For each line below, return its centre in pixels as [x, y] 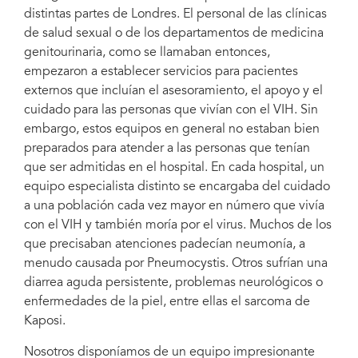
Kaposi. [45, 321]
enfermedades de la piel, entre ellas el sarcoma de [167, 302]
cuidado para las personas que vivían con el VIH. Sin [171, 110]
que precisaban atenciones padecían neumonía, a [165, 244]
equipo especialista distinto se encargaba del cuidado [177, 187]
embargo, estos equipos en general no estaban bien [172, 129]
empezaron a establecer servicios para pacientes [161, 72]
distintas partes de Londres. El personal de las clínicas [175, 14]
